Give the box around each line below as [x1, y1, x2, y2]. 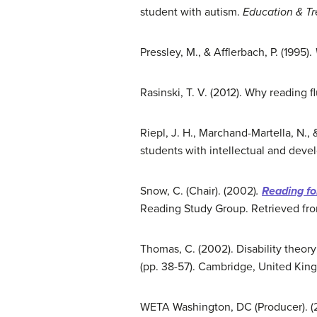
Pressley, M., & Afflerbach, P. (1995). [140, 45, 315, 59]
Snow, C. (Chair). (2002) [140, 184, 256, 198]
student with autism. [140, 5, 243, 19]
